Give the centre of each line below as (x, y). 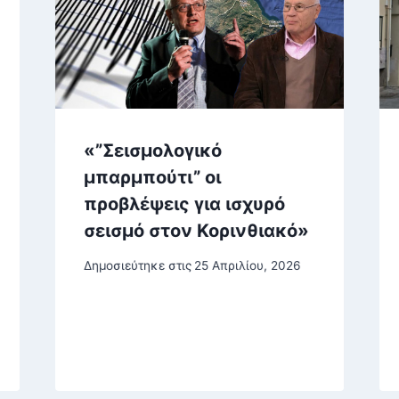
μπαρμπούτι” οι (152, 178)
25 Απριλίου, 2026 (247, 265)
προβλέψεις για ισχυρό (184, 204)
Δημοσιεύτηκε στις (137, 265)
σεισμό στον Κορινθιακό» (196, 231)
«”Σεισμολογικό (152, 151)
